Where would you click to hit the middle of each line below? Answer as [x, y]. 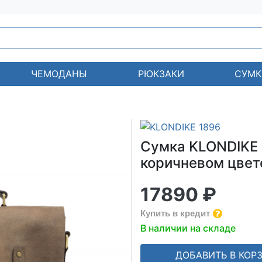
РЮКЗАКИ [161, 74]
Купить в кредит [175, 213]
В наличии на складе [188, 228]
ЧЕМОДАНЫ [59, 74]
